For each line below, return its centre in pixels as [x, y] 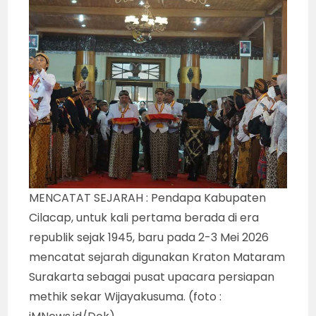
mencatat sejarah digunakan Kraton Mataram [157, 257]
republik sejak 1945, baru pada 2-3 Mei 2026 [149, 237]
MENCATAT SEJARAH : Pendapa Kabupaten [148, 197]
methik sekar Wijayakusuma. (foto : [126, 296]
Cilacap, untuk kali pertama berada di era [144, 217]
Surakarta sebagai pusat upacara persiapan [152, 276]
